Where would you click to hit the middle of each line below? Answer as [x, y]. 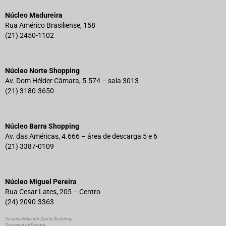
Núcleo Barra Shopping [42, 126]
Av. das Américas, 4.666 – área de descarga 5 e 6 [81, 136]
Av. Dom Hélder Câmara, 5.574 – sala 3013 [72, 80]
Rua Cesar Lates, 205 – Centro [53, 191]
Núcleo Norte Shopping [42, 70]
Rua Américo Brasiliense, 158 [50, 25]
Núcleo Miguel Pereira [41, 181]
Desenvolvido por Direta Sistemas [39, 219]
